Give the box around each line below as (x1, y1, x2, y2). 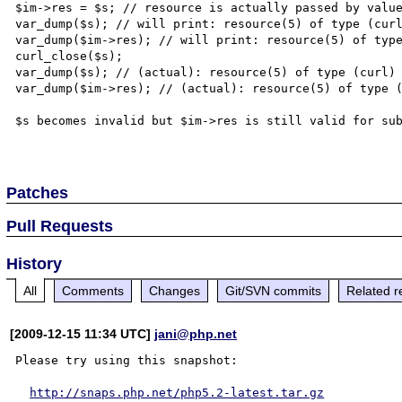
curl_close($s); (15, 48, 124, 63)
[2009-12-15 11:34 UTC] (10, 326, 155, 341)
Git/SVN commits (225, 283, 322, 298)
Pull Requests (6, 216, 114, 235)
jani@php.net (154, 326, 238, 341)
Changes (149, 283, 201, 298)
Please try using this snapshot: (15, 353, 239, 367)
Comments (62, 283, 125, 298)
